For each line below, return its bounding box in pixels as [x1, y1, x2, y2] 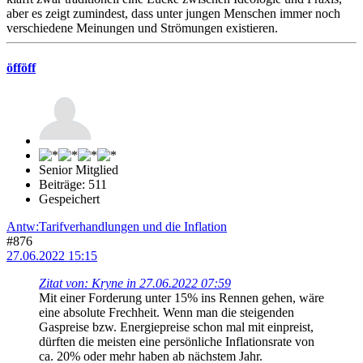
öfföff [6, 61, 36, 75]
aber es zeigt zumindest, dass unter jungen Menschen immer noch [6, 6, 340, 20]
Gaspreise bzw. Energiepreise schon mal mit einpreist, [39, 320, 314, 335]
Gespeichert [39, 192, 100, 207]
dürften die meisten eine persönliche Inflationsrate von [39, 335, 314, 349]
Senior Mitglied [39, 163, 118, 177]
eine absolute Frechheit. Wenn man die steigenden [39, 305, 294, 320]
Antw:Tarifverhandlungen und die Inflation [6, 220, 227, 234]
